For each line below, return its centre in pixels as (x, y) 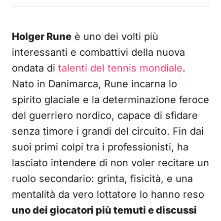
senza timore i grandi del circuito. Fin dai (108, 131)
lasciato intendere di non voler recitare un (110, 163)
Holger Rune (42, 37)
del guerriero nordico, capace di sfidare (105, 115)
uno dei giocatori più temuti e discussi (104, 210)
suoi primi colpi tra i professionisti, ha (100, 147)
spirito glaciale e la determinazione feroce (110, 100)
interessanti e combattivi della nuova (98, 52)
